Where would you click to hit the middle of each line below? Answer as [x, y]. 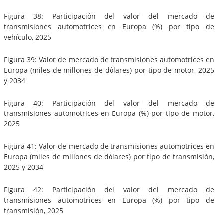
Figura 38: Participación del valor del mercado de [109, 16]
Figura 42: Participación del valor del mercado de [109, 189]
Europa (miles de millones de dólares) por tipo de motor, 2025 [109, 70]
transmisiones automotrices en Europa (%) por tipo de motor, [109, 113]
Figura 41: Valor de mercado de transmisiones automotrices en [109, 146]
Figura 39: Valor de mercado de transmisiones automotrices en [109, 59]
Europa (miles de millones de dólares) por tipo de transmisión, [109, 156]
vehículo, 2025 [28, 37]
